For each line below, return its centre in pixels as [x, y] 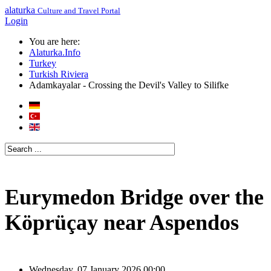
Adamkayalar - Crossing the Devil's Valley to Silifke [129, 85]
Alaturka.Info [55, 52]
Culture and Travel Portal [79, 11]
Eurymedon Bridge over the [134, 197]
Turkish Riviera [59, 74]
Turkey [43, 63]
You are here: [57, 41]
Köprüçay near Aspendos [122, 222]
